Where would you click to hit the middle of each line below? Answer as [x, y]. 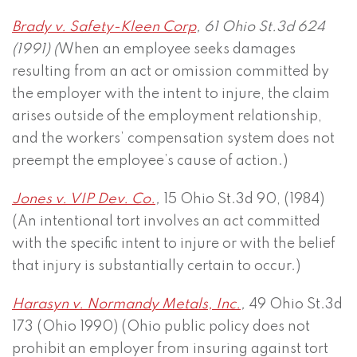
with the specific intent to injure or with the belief [174, 244]
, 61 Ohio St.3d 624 [261, 27]
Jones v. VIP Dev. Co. [84, 200]
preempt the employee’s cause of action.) [150, 161]
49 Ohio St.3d [294, 305]
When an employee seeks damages [177, 50]
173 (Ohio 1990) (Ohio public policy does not [161, 327]
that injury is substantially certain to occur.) [156, 267]
